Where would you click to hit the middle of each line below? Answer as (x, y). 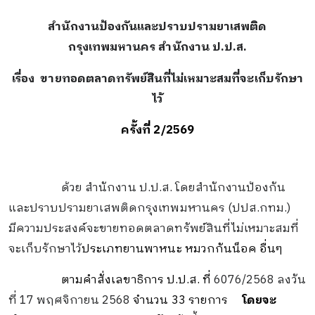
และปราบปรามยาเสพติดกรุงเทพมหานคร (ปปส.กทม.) (149, 208)
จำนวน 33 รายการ (186, 301)
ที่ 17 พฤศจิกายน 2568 (69, 301)
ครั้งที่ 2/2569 (157, 131)
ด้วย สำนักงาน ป (104, 188)
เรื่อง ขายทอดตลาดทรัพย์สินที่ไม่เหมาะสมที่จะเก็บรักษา (157, 79)
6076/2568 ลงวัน (260, 281)
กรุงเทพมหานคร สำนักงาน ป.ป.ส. (157, 48)
